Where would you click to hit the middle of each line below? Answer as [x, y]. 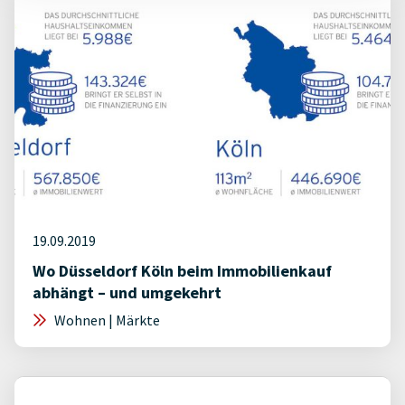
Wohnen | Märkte [106, 320]
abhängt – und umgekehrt [127, 292]
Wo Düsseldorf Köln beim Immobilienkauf [182, 271]
